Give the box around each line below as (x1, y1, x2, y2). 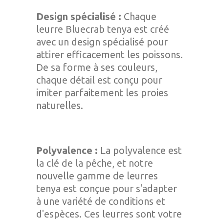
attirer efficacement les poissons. (36, 49, 183, 60)
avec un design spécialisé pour (36, 36, 168, 47)
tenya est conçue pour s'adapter (36, 183, 177, 194)
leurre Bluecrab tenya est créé (36, 23, 169, 35)
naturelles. (36, 100, 83, 111)
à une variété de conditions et (36, 196, 165, 207)
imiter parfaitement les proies (36, 87, 168, 98)
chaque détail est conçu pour (36, 74, 162, 86)
